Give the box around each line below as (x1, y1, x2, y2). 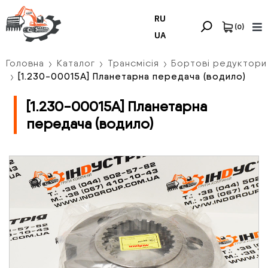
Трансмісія (107, 57, 159, 69)
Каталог (56, 57, 95, 69)
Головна (6, 57, 44, 69)
